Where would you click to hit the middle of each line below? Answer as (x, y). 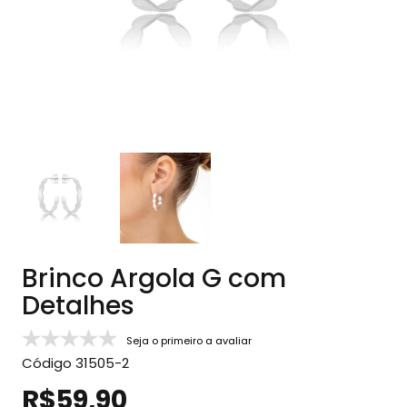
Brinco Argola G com (154, 279)
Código (47, 363)
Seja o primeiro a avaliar (189, 340)
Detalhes (78, 306)
